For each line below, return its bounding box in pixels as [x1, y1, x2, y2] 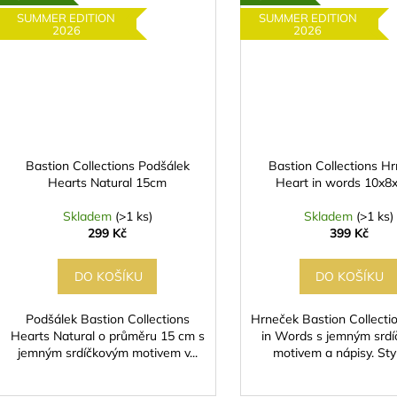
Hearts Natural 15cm [48, 175, 167, 191]
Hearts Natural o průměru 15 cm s [10, 328, 205, 345]
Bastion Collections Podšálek [25, 158, 190, 175]
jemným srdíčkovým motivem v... [17, 345, 198, 362]
